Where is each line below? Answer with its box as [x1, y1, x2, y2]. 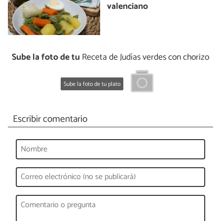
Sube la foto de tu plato [64, 79, 120, 89]
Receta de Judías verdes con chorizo [80, 50, 209, 65]
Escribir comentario [12, 111, 87, 127]
